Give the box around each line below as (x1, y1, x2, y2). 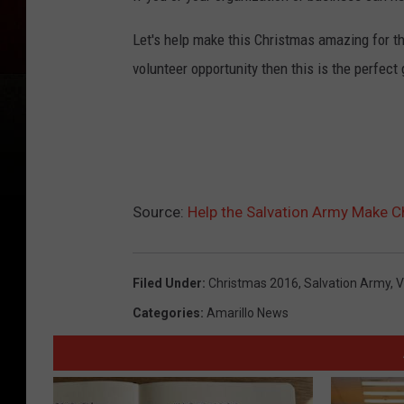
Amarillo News (207, 306, 289, 321)
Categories (133, 306, 200, 321)
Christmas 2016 (208, 276, 298, 291)
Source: (133, 203, 188, 222)
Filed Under (133, 276, 202, 291)
